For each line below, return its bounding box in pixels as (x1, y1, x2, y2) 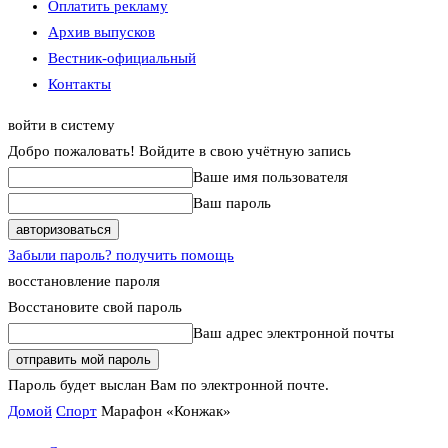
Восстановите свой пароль (8, 299, 182, 315)
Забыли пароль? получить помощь (8, 247, 234, 263)
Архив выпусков (48, 24, 155, 40)
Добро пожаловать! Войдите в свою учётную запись (8, 143, 351, 159)
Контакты (48, 76, 111, 92)
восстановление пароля (8, 273, 160, 289)
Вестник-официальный (48, 50, 196, 66)
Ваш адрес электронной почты (193, 325, 394, 341)
